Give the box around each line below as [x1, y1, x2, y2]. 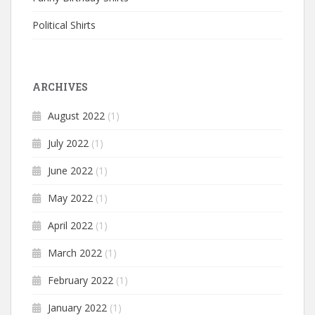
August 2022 [48, 109, 105, 123]
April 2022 [48, 219, 93, 233]
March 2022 [48, 246, 102, 260]
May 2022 [48, 191, 93, 205]
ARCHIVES [32, 80, 88, 94]
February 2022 [48, 274, 113, 288]
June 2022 [48, 164, 93, 178]
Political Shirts [32, 18, 96, 32]
